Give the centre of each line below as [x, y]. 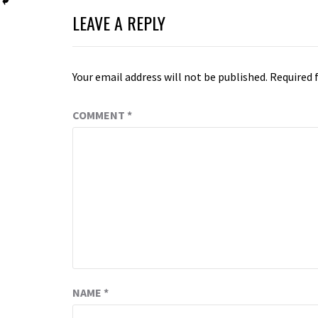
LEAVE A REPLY [119, 23]
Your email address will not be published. [170, 77]
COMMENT [100, 115]
